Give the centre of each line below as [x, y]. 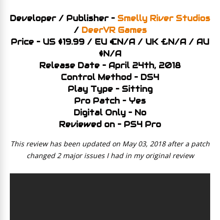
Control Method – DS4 [110, 77]
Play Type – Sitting [110, 89]
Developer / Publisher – [64, 18]
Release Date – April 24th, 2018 [110, 66]
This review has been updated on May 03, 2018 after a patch [110, 144]
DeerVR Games [114, 30]
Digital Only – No [110, 113]
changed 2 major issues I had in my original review [110, 155]
